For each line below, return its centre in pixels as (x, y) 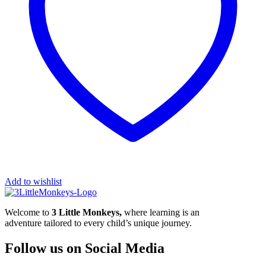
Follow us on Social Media (85, 248)
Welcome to (28, 213)
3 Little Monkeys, (87, 213)
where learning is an (161, 213)
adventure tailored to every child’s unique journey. (98, 223)
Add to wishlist (33, 182)
